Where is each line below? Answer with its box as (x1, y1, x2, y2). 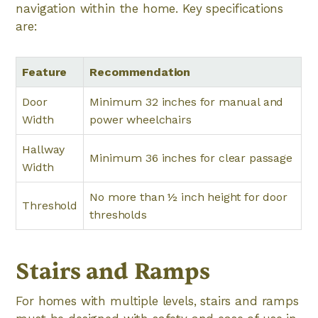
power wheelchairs (89, 113, 192, 126)
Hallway (22, 143, 65, 156)
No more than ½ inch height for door (89, 190, 287, 204)
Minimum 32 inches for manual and (89, 95, 284, 109)
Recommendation (89, 65, 191, 79)
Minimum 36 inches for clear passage (89, 151, 292, 165)
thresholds (89, 208, 147, 221)
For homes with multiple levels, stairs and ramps (16, 294, 299, 308)
